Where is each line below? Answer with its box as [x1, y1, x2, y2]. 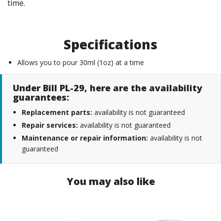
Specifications [64, 36, 157, 54]
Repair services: [22, 120, 78, 130]
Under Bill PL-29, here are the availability [13, 82, 202, 94]
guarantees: [13, 91, 69, 104]
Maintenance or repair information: [22, 133, 148, 143]
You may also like [66, 175, 155, 188]
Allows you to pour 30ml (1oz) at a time [17, 58, 144, 68]
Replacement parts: [22, 108, 92, 117]
